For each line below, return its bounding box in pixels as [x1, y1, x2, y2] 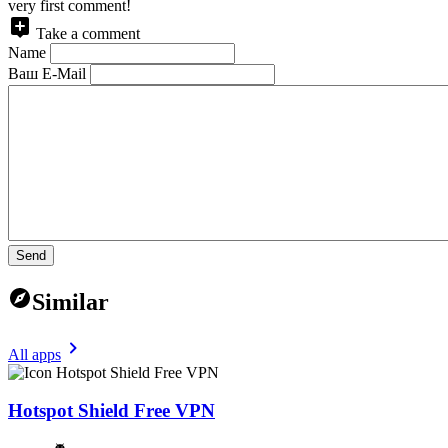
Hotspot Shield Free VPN [8, 400, 215, 422]
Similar [32, 288, 109, 315]
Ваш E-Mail [8, 64, 86, 82]
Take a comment [36, 24, 140, 42]
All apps [8, 345, 61, 363]
